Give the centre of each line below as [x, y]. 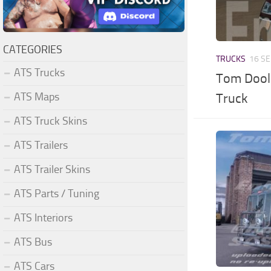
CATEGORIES [33, 49]
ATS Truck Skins [51, 121]
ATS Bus [33, 242]
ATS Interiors [43, 217]
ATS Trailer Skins [52, 169]
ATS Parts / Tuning [57, 193]
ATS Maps [37, 96]
